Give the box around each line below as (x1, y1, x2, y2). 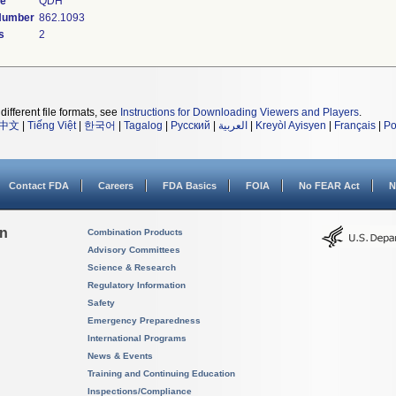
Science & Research (88, 263, 176, 272)
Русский (171, 119, 210, 132)
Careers (98, 180, 133, 191)
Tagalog (124, 119, 163, 132)
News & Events (88, 351, 153, 361)
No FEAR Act (299, 180, 360, 191)
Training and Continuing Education (88, 369, 235, 378)
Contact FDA (9, 180, 69, 191)
